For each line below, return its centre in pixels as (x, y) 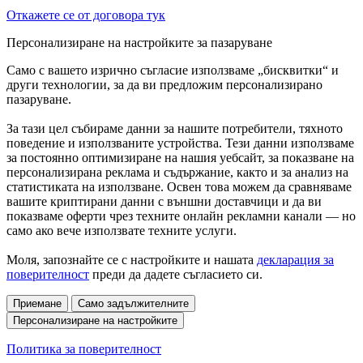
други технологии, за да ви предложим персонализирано (164, 84)
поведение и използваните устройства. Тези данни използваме (180, 143)
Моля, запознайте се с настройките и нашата (132, 259)
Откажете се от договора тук (86, 15)
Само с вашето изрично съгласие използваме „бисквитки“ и (173, 70)
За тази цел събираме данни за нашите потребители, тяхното (175, 128)
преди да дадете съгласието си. (176, 274)
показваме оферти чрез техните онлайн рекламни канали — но (181, 216)
